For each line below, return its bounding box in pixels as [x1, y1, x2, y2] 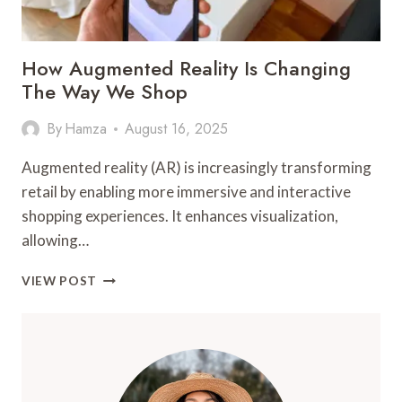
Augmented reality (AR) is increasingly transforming [22, 158, 371, 177]
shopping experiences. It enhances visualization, [22, 206, 338, 225]
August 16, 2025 [125, 118, 229, 139]
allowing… [22, 231, 89, 249]
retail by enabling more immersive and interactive [22, 182, 351, 201]
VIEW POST [22, 274, 98, 288]
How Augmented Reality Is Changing [22, 54, 351, 83]
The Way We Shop [22, 77, 188, 106]
